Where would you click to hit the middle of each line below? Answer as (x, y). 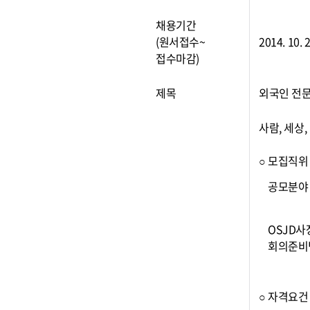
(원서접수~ (181, 42)
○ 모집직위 (284, 161)
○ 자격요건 (284, 296)
